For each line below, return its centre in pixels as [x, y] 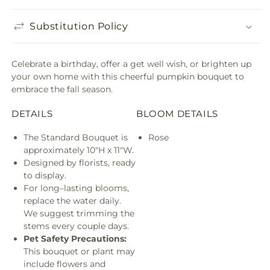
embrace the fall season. [62, 89]
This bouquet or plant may [79, 252]
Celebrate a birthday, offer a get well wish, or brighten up [131, 64]
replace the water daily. [72, 201]
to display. [45, 176]
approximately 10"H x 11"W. [79, 150]
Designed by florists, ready [80, 163]
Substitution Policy [79, 26]
